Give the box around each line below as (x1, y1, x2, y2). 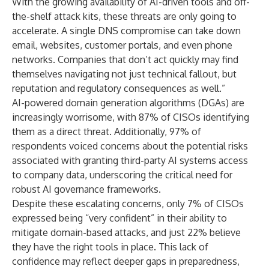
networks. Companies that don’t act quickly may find (12, 53, 238, 65)
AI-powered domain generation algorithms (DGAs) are (12, 97, 244, 109)
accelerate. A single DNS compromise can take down (12, 25, 241, 37)
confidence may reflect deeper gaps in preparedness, (12, 255, 240, 267)
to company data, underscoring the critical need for (12, 169, 232, 181)
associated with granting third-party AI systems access (12, 154, 248, 166)
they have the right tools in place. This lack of (12, 241, 208, 253)
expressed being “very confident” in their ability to (12, 212, 227, 224)
